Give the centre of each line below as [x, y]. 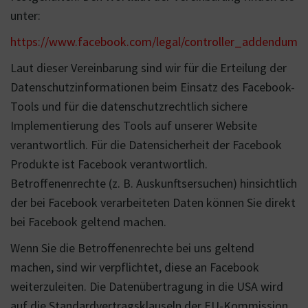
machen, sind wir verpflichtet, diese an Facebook [135, 267]
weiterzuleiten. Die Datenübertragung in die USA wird [147, 286]
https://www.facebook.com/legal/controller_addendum [154, 42]
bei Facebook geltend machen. [88, 222]
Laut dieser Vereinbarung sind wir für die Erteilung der [148, 68]
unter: [25, 15]
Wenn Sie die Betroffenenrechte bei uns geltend [132, 248]
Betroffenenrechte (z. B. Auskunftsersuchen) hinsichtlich [154, 183]
